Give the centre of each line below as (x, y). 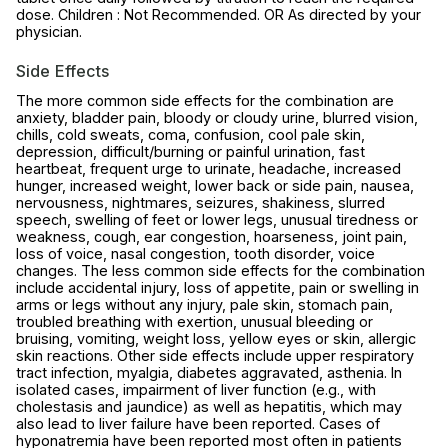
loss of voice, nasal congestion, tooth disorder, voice (195, 254)
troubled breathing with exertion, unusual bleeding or (194, 322)
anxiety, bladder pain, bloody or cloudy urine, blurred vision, (217, 118)
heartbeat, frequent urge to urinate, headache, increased (208, 169)
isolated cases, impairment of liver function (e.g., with (196, 390)
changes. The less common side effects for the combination (220, 271)
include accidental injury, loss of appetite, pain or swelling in (217, 288)
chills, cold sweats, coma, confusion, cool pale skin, (190, 135)
